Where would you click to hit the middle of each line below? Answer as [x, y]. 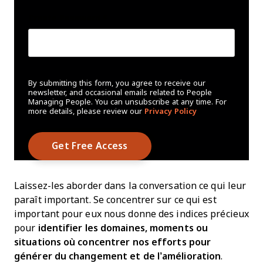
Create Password [64, 18]
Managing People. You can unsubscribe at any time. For [127, 102]
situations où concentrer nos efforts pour [113, 242]
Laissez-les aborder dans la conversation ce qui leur [130, 186]
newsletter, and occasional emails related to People [120, 92]
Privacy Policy [171, 111]
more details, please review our [86, 111]
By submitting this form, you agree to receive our [117, 83]
